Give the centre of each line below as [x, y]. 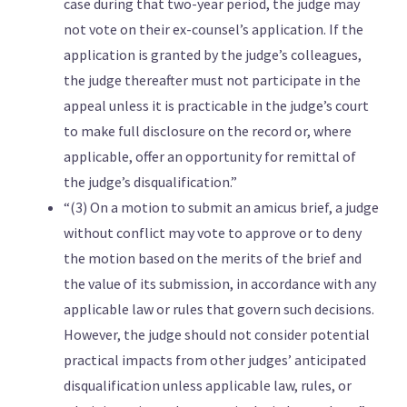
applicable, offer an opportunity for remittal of [210, 157]
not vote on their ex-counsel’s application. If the [213, 30]
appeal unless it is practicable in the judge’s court [216, 106]
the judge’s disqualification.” [150, 182]
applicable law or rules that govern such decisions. [219, 309]
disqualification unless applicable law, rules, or [208, 386]
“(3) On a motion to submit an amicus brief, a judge [221, 208]
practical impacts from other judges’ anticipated [215, 360]
